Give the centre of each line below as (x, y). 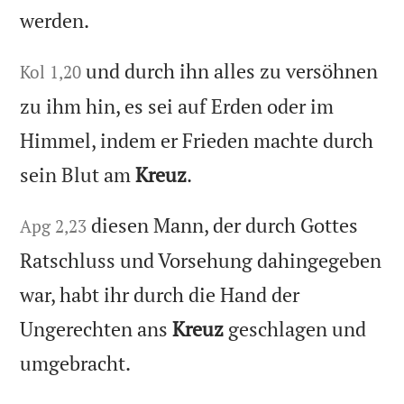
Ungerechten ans (96, 328)
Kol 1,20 (51, 72)
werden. (55, 21)
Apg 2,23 (54, 225)
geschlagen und (295, 328)
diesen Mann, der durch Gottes (225, 225)
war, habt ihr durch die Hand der (160, 294)
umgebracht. (76, 363)
